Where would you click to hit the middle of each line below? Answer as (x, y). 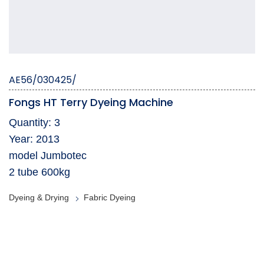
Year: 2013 (34, 139)
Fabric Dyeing (110, 198)
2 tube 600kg (39, 172)
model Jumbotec (48, 156)
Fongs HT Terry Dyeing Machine (91, 103)
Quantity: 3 (34, 123)
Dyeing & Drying (39, 198)
